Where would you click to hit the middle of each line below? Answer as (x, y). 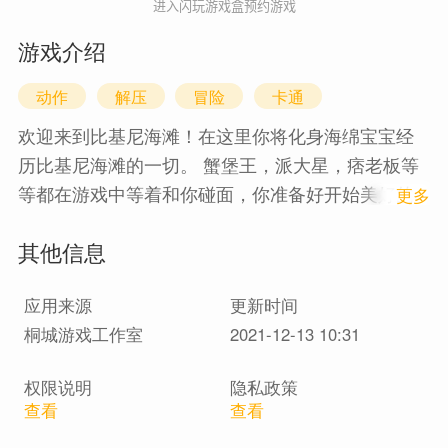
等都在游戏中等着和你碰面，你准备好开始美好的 (215, 192)
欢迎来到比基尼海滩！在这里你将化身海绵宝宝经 (215, 134)
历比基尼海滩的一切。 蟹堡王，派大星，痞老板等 (218, 163)
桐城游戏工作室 (83, 333)
